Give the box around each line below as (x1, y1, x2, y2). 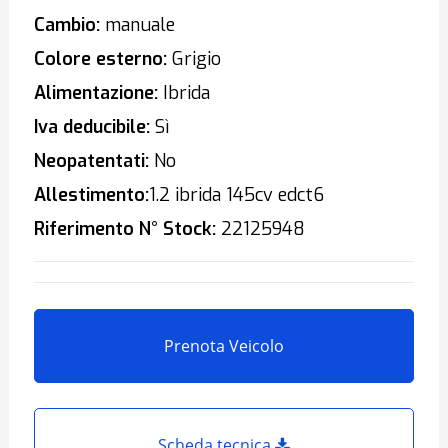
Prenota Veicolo (164, 335, 284, 357)
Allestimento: (33, 183, 149, 207)
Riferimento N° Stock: (33, 217, 216, 241)
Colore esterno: (33, 47, 167, 71)
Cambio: (33, 13, 100, 37)
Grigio (166, 47, 221, 71)
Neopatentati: (33, 149, 149, 173)
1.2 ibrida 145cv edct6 (148, 183, 324, 207)
